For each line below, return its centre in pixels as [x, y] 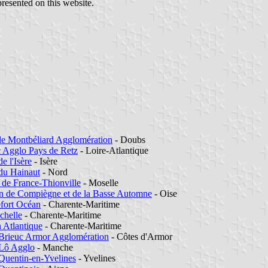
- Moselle [100, 182]
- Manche [54, 247]
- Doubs [129, 139]
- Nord [54, 172]
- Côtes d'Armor [141, 236]
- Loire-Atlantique [113, 150]
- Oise [165, 193]
